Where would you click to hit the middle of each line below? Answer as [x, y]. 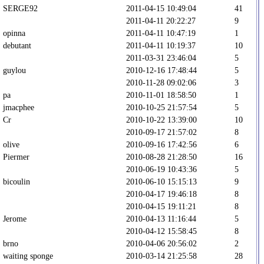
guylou [14, 70]
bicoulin [16, 181]
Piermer [16, 156]
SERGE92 [20, 8]
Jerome [15, 218]
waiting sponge [28, 255]
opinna [14, 33]
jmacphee [19, 107]
